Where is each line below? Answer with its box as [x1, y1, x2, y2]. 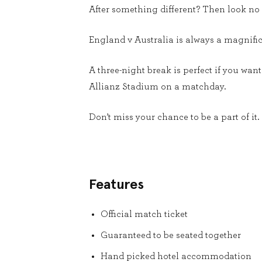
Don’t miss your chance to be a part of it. [88, 112, 259, 122]
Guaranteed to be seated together [100, 230, 241, 240]
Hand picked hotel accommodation [100, 251, 251, 261]
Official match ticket [100, 209, 188, 219]
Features [88, 175, 144, 192]
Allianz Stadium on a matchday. [88, 82, 226, 91]
